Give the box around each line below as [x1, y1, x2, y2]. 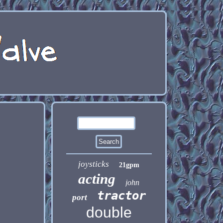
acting [78, 171, 116, 187]
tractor [97, 189, 146, 203]
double [86, 204, 132, 221]
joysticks [78, 159, 110, 169]
